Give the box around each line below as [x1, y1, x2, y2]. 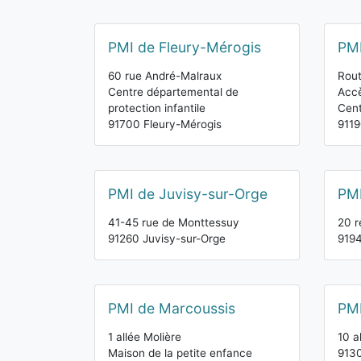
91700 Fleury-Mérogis [108, 118, 222, 131]
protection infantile [108, 102, 205, 114]
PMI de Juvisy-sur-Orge [108, 185, 268, 202]
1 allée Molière [108, 330, 181, 343]
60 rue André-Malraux [108, 69, 222, 82]
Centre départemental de [108, 85, 239, 98]
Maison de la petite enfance [108, 346, 252, 359]
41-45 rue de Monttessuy [108, 216, 239, 229]
